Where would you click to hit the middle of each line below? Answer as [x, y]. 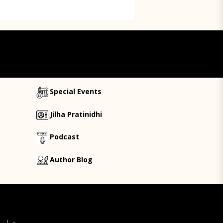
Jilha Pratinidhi [76, 114]
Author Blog [71, 159]
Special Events [75, 92]
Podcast [64, 137]
